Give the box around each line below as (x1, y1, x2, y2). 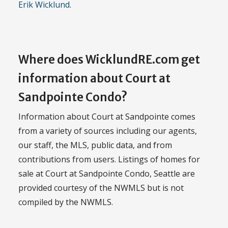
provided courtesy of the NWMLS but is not (18, 182, 184, 194)
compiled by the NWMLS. (18, 196, 113, 208)
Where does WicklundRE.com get (18, 52, 200, 67)
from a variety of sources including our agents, (18, 125, 197, 137)
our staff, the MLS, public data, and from (18, 139, 172, 151)
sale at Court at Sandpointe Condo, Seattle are (18, 168, 195, 180)
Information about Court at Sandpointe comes (18, 111, 195, 123)
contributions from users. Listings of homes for (18, 154, 200, 165)
